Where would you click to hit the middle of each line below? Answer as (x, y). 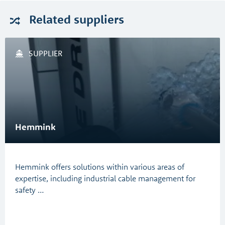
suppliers (99, 19)
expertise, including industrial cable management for (105, 178)
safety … (30, 190)
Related (50, 19)
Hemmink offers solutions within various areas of (100, 167)
